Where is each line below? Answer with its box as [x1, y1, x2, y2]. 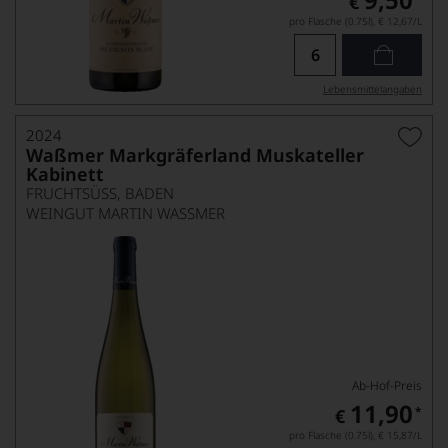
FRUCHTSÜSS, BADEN [26, 183, 163, 203]
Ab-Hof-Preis [352, 377, 422, 394]
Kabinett [26, 162, 104, 186]
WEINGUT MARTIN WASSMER [26, 203, 216, 223]
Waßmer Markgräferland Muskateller [26, 143, 364, 167]
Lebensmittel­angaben [323, 82, 422, 96]
